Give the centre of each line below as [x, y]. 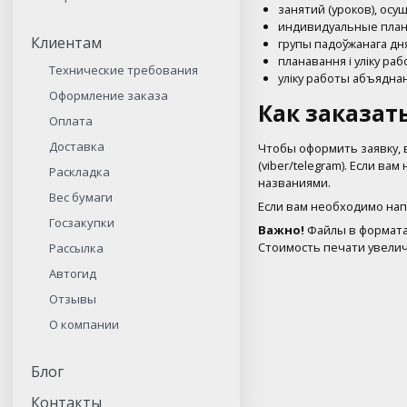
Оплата [71, 121]
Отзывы [73, 299]
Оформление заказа [109, 95]
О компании [84, 324]
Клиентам [67, 43]
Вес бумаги [81, 197]
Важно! [282, 229]
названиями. [295, 182]
